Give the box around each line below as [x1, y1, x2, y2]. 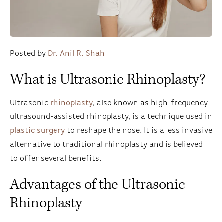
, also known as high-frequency [93, 99, 208, 107]
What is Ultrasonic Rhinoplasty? [10, 70, 205, 89]
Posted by [10, 49, 48, 57]
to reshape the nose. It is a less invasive [65, 126, 212, 135]
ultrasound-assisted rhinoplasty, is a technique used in [10, 112, 212, 121]
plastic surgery [10, 126, 65, 135]
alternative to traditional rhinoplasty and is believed [10, 140, 203, 149]
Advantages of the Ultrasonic [10, 175, 185, 194]
